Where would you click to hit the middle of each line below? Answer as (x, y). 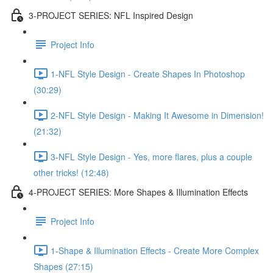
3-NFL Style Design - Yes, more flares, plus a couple (151, 156)
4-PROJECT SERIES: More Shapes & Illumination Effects (138, 192)
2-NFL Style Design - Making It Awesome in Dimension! (157, 115)
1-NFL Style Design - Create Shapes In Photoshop (148, 73)
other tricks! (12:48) (71, 172)
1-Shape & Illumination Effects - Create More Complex (155, 250)
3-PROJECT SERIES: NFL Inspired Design (111, 15)
